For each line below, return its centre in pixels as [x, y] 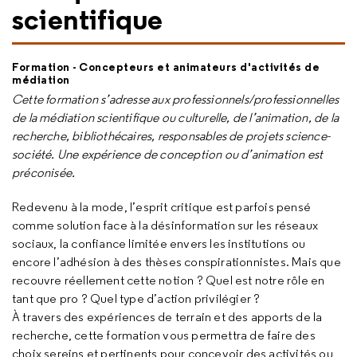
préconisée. [45, 173]
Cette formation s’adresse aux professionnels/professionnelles [176, 99]
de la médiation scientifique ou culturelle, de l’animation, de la [176, 118]
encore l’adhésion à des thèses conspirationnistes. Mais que [177, 262]
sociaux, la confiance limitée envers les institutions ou [159, 243]
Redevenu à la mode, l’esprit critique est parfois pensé [162, 207]
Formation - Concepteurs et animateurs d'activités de [166, 67]
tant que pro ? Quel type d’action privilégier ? [136, 298]
